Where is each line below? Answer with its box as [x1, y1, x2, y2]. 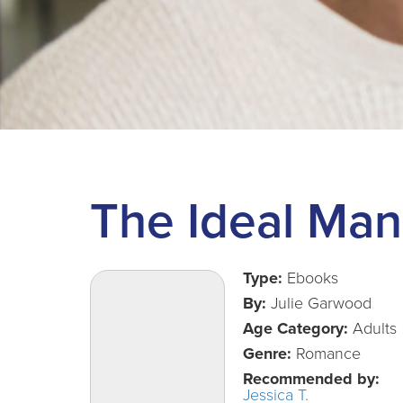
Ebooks [282, 268, 338, 288]
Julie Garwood [266, 293, 372, 313]
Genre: [243, 344, 291, 363]
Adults [348, 318, 397, 338]
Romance [291, 344, 361, 363]
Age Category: [243, 318, 348, 338]
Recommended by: [243, 369, 380, 389]
